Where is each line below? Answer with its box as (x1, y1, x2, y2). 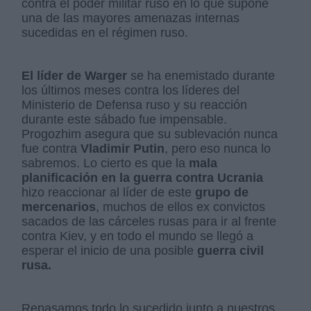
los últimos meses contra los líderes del (22, 83, 240, 97)
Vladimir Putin (81, 142, 165, 155)
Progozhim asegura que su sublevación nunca (22, 127, 278, 141)
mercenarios (22, 200, 96, 214)
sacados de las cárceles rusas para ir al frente (22, 215, 277, 228)
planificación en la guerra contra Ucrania (22, 171, 264, 185)
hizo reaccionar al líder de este (22, 185, 192, 199)
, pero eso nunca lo (165, 142, 271, 155)
